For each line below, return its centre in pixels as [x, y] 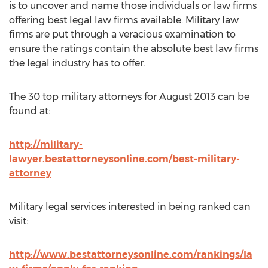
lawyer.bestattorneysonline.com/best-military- [124, 159]
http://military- [46, 144]
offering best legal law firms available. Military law [124, 20]
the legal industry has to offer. [77, 63]
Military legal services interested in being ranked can [130, 207]
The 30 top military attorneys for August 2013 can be [129, 97]
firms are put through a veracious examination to [122, 34]
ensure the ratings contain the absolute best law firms [134, 49]
